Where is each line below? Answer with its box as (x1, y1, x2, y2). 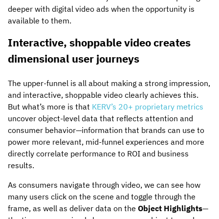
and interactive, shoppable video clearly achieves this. (8, 90, 198, 100)
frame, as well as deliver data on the (8, 203, 138, 214)
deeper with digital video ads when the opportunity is (8, 4, 195, 14)
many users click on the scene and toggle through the (8, 192, 196, 202)
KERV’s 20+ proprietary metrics (92, 102, 203, 112)
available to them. (8, 16, 73, 26)
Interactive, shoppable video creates (8, 35, 191, 50)
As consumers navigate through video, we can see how (8, 180, 200, 190)
